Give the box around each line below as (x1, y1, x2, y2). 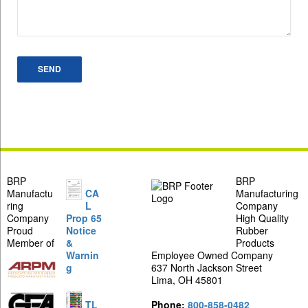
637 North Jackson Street (151, 261, 262, 274)
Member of (7, 236, 54, 250)
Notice (66, 223, 97, 237)
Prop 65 (66, 211, 102, 225)
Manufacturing (236, 186, 298, 200)
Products (236, 236, 274, 250)
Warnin (66, 248, 100, 262)
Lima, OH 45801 (151, 273, 223, 287)
